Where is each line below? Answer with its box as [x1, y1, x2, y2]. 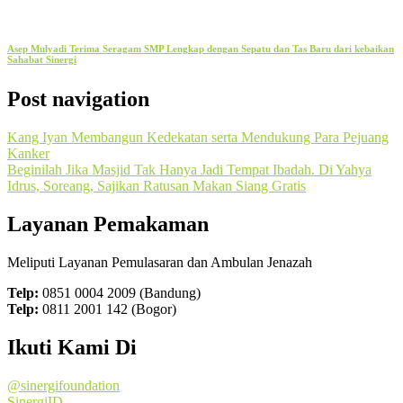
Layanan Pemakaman [7, 212, 209, 237]
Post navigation [7, 87, 149, 112]
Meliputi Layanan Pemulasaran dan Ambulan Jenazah [7, 254, 312, 270]
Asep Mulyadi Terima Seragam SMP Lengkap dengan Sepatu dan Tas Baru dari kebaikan [7, 43, 394, 55]
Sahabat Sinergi [7, 54, 76, 66]
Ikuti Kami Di [7, 335, 137, 359]
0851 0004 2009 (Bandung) [39, 284, 201, 300]
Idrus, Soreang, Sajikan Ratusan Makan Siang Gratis [7, 178, 306, 194]
